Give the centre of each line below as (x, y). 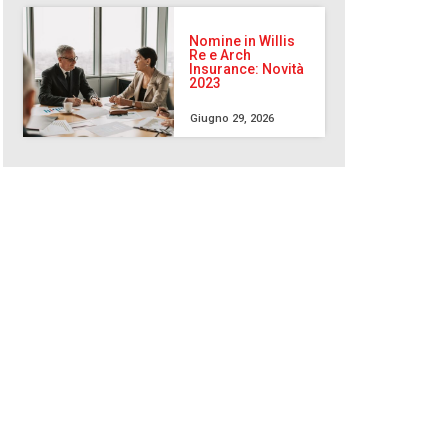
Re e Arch (220, 55)
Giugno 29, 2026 (232, 119)
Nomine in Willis (242, 41)
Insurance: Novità (247, 69)
